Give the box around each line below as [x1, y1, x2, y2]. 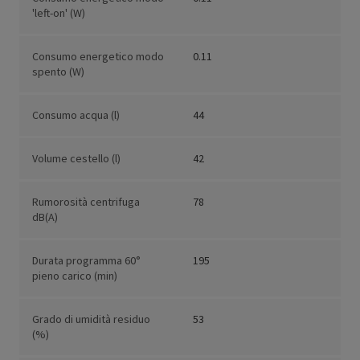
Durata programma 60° [32, 253, 141, 268]
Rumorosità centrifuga [32, 194, 140, 210]
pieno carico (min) [32, 268, 117, 284]
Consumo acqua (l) [32, 108, 120, 123]
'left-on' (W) [32, 6, 85, 21]
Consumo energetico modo [32, 49, 164, 64]
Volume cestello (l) [32, 151, 121, 166]
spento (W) [32, 64, 84, 80]
